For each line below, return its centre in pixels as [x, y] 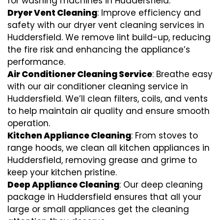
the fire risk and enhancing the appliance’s [99, 49]
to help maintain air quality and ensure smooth [109, 111]
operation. [29, 123]
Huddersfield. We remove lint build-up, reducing [109, 37]
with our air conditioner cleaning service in [98, 86]
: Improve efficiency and [149, 13]
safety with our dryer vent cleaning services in [106, 25]
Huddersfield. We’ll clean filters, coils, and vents [108, 98]
